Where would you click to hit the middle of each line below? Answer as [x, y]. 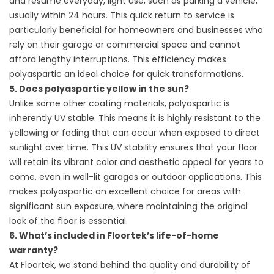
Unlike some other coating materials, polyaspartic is [120, 103]
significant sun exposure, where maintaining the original [128, 206]
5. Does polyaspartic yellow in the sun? [99, 89]
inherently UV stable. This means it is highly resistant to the [135, 118]
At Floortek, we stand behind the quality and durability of [130, 265]
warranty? [34, 250]
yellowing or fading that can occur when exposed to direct [135, 133]
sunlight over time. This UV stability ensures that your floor [133, 147]
